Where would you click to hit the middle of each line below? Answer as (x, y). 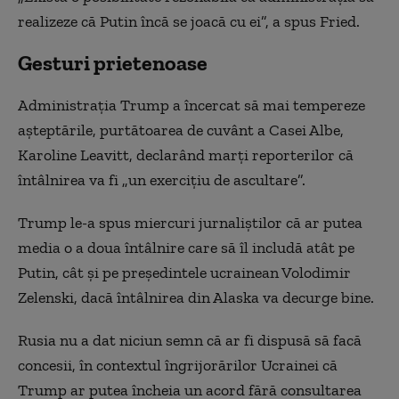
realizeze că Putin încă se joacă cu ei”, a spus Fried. (189, 21)
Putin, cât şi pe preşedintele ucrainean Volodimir (184, 273)
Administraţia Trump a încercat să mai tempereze (191, 105)
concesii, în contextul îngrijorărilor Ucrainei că (178, 365)
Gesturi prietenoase (113, 63)
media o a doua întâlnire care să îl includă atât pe (186, 248)
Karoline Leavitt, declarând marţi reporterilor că (186, 155)
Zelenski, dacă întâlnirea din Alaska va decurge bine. (196, 297)
